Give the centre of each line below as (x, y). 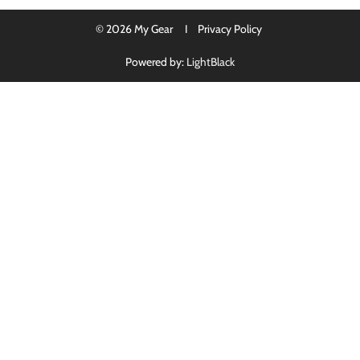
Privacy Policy (230, 29)
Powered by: (156, 62)
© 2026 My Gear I (145, 29)
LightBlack (211, 62)
